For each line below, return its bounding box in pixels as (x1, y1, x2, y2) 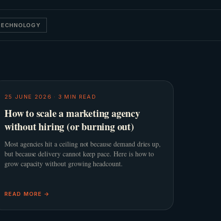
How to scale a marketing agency (4, 106, 140, 120)
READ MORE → (4, 190, 50, 197)
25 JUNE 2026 (4, 93, 52, 100)
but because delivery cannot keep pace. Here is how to (4, 149, 154, 158)
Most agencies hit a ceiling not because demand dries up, (4, 139, 161, 148)
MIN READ (62, 93, 97, 100)
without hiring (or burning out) (4, 119, 134, 134)
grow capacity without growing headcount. (4, 159, 123, 168)
